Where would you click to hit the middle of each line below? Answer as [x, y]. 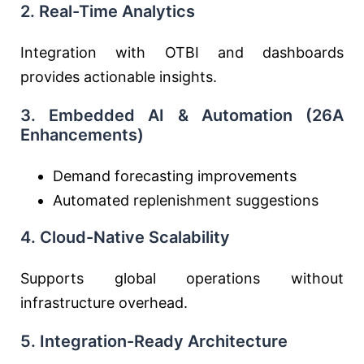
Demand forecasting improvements [175, 176]
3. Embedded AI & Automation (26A [182, 115]
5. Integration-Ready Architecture [154, 341]
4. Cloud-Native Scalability [125, 237]
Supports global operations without [182, 278]
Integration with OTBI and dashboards [182, 52]
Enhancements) [82, 135]
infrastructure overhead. [104, 303]
